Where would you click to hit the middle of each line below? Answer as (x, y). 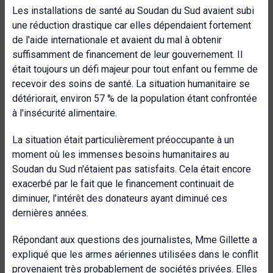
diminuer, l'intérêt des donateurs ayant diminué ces (120, 198)
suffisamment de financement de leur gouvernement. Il (127, 55)
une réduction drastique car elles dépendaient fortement (132, 25)
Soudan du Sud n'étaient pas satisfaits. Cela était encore (132, 169)
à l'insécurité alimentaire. (65, 113)
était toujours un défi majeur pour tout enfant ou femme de (135, 69)
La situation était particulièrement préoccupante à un (123, 140)
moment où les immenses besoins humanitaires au (121, 154)
